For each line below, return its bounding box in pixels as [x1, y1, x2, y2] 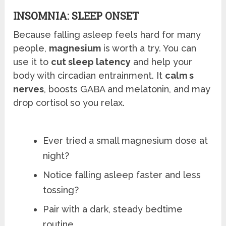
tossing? [43, 185, 79, 196]
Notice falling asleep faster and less [43, 169, 201, 181]
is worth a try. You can [101, 43, 197, 54]
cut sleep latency [51, 56, 131, 68]
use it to [13, 56, 51, 68]
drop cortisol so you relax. [13, 97, 125, 108]
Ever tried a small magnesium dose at [43, 135, 208, 146]
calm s [165, 70, 194, 81]
